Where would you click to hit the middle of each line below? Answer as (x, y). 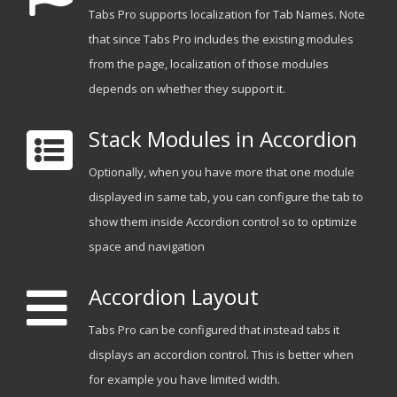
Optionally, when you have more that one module (221, 172)
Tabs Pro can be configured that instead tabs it (214, 330)
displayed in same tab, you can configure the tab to (226, 197)
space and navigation (146, 247)
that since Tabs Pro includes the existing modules (221, 39)
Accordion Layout (173, 297)
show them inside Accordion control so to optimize (222, 222)
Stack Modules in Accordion (222, 139)
